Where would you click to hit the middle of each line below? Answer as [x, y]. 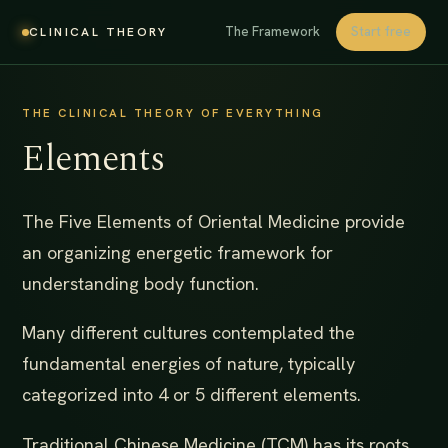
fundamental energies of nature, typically [188, 364]
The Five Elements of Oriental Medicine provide [213, 221]
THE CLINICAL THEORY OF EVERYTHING [173, 113]
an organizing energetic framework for [177, 252]
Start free [381, 31]
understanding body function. [140, 283]
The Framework [272, 31]
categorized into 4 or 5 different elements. [191, 395]
